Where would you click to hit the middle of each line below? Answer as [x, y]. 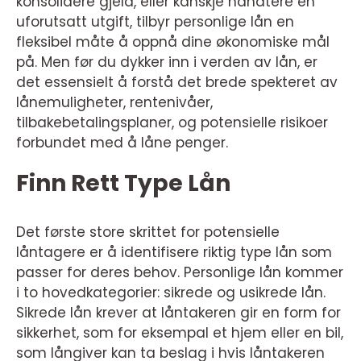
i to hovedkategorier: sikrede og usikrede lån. [171, 293]
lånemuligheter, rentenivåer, [114, 102]
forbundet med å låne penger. [122, 143]
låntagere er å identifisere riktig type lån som [174, 252]
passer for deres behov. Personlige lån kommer [180, 272]
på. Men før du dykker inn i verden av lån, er [167, 62]
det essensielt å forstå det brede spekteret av [177, 82]
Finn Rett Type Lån [123, 183]
